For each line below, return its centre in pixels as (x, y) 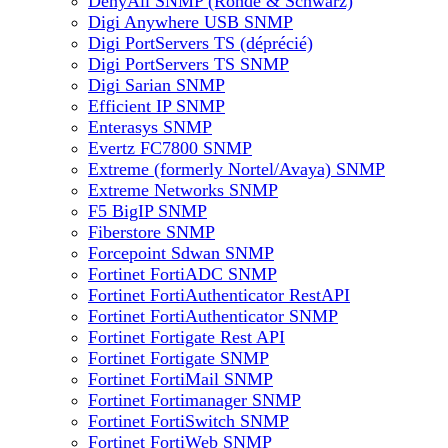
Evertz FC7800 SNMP (170, 148)
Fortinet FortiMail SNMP (180, 379)
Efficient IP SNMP (156, 106)
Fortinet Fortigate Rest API (186, 337)
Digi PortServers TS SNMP (188, 64)
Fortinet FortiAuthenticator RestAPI (219, 295)
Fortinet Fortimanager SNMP (194, 400)
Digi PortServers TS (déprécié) (200, 43)
